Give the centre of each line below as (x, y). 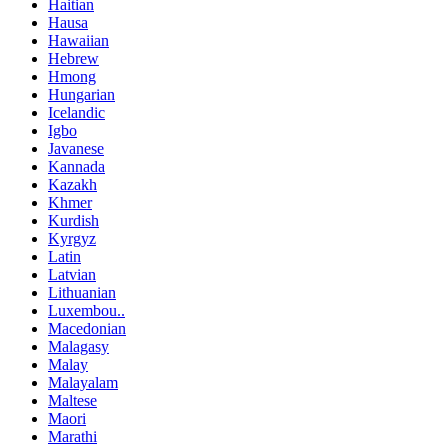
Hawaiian (78, 40)
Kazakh (72, 184)
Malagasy (78, 346)
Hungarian (81, 94)
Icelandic (76, 112)
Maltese (72, 400)
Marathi (72, 436)
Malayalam (83, 382)
